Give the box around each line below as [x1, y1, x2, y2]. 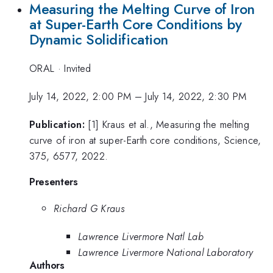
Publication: [29, 117, 85, 132]
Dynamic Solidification [29, 29, 168, 51]
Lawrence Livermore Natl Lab [78, 229, 204, 244]
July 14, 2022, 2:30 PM [145, 88, 247, 104]
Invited [64, 60, 91, 76]
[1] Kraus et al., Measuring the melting [88, 117, 250, 132]
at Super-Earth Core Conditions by [29, 14, 242, 35]
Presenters [29, 174, 78, 189]
